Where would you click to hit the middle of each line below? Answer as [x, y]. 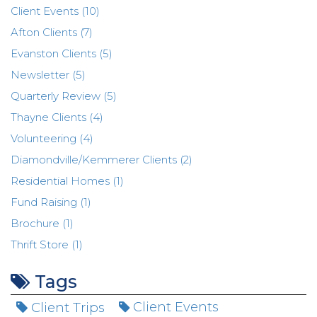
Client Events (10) [55, 11]
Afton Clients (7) [52, 32]
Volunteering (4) [52, 138]
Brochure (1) [42, 223]
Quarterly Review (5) [64, 96]
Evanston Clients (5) [62, 53]
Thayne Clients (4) [57, 117]
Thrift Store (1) [47, 244]
